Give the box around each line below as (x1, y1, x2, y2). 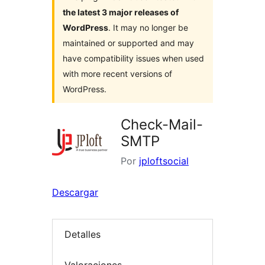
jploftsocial (139, 155, 189, 167)
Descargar (52, 186, 98, 199)
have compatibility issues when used (63, 53, 204, 64)
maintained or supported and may (63, 38, 194, 49)
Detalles (64, 228, 101, 241)
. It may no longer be (108, 22, 188, 33)
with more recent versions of (63, 69, 172, 79)
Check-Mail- (121, 116, 203, 134)
